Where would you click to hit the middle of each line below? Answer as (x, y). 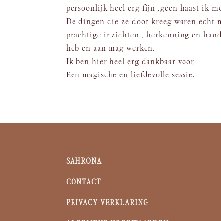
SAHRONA (85, 161)
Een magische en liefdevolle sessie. (131, 75)
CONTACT (84, 182)
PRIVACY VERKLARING (108, 203)
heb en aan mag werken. (111, 49)
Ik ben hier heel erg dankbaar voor (130, 62)
